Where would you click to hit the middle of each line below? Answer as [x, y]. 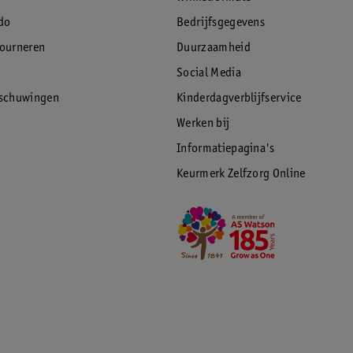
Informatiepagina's [226, 149]
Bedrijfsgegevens [221, 23]
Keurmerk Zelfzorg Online [241, 174]
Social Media [209, 73]
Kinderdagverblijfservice [239, 98]
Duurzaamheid [214, 48]
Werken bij [203, 124]
